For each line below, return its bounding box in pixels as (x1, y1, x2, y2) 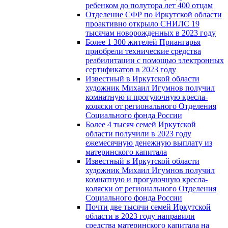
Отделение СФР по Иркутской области (85, 10, 222, 19)
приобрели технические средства (85, 46, 201, 55)
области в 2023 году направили (85, 211, 195, 220)
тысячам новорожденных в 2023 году (85, 28, 216, 37)
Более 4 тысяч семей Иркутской (85, 120, 196, 129)
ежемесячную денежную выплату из (85, 138, 212, 147)
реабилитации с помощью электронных (85, 55, 224, 65)
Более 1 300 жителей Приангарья (85, 37, 201, 46)
